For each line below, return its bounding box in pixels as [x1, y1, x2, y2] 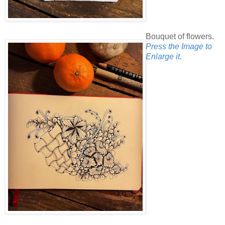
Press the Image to [146, 42, 212, 51]
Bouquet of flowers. [146, 32, 214, 41]
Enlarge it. [146, 52, 182, 61]
